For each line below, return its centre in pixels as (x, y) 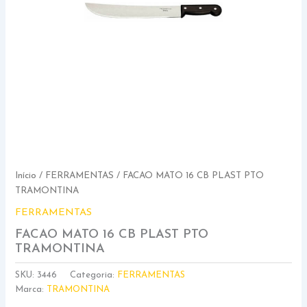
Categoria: (94, 275)
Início (26, 176)
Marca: (31, 289)
